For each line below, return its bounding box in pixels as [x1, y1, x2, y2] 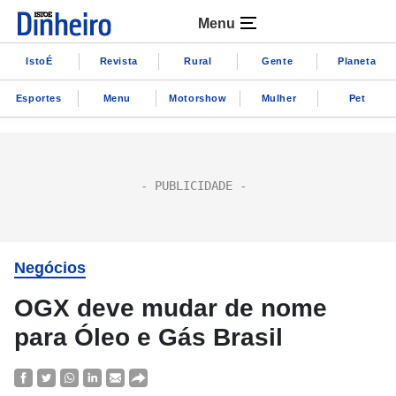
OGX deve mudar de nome [14, 294, 327, 322]
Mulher [261, 92, 297, 103]
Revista [99, 55, 138, 66]
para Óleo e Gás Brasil [14, 324, 283, 351]
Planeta [337, 55, 377, 66]
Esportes [15, 92, 62, 103]
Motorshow [169, 92, 227, 103]
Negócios [14, 259, 86, 277]
